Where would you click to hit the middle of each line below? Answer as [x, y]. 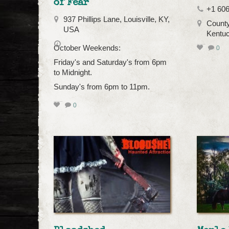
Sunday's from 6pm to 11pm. [103, 87]
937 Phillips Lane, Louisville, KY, [117, 19]
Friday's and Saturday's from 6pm [110, 62]
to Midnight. [73, 72]
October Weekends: [87, 48]
